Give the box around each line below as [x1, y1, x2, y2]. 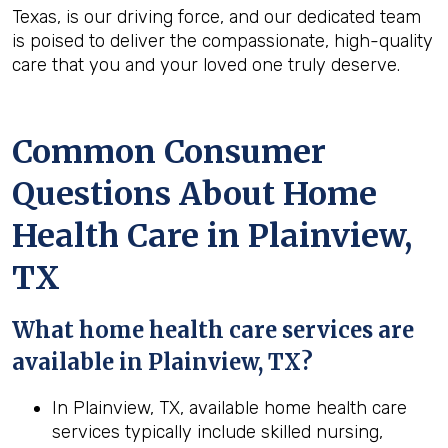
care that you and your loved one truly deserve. [12, 54, 400, 76]
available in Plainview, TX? [12, 348, 313, 376]
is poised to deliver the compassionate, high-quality [12, 30, 433, 52]
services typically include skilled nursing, [52, 421, 383, 443]
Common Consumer [12, 132, 326, 172]
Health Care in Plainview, [12, 216, 412, 256]
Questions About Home [12, 174, 377, 214]
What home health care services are [12, 316, 414, 344]
